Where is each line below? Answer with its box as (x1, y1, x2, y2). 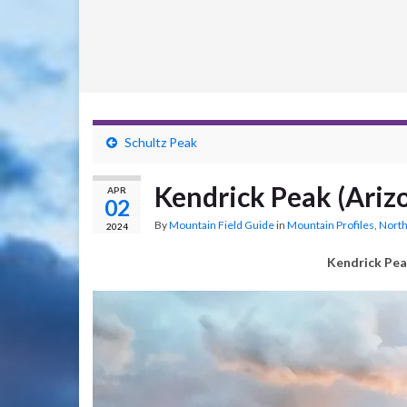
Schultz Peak (124, 134, 197, 150)
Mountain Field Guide (169, 218, 274, 232)
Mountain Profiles (287, 218, 374, 232)
